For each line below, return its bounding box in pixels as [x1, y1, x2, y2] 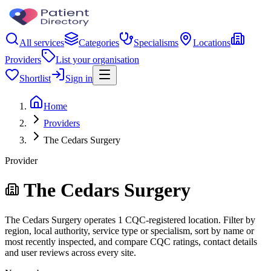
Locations [193, 38, 230, 48]
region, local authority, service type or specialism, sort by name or [5, 225, 254, 236]
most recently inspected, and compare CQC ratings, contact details [5, 236, 257, 247]
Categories [79, 38, 119, 48]
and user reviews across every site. [5, 247, 136, 258]
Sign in [65, 73, 93, 83]
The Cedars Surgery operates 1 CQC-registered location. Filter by [5, 214, 255, 225]
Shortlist [19, 73, 51, 83]
